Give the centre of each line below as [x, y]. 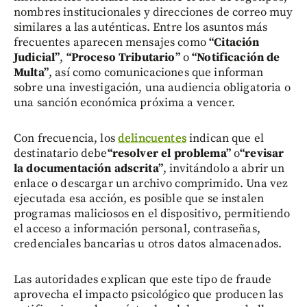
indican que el [225, 138]
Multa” [31, 72]
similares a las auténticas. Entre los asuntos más [141, 27]
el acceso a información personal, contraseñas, [137, 229]
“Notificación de [236, 57]
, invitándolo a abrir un [224, 168]
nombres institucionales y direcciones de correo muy [153, 12]
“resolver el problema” [169, 153]
